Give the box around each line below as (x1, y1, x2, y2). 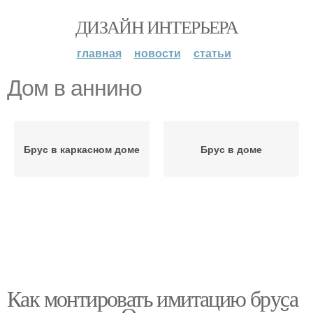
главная (76, 45, 122, 61)
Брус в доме (201, 142, 262, 156)
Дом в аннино (7, 75, 142, 101)
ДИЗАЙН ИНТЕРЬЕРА (75, 15, 238, 38)
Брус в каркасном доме (24, 142, 140, 156)
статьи (193, 45, 231, 61)
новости (133, 45, 181, 61)
